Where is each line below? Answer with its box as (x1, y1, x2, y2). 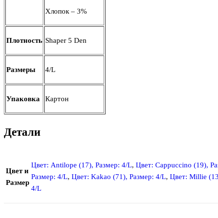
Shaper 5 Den (45, 36, 87, 45)
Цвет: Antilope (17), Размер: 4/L (31, 161, 132, 169)
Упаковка (6, 95, 40, 103)
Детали (4, 126, 40, 138)
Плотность (6, 36, 42, 45)
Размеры (6, 66, 36, 74)
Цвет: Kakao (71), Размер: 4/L (72, 172, 166, 181)
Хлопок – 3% (45, 7, 87, 16)
